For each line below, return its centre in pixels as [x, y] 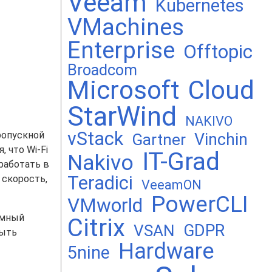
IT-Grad [181, 161]
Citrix [96, 228]
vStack [95, 139]
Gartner [159, 140]
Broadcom [102, 70]
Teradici [100, 183]
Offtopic [218, 52]
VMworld [105, 206]
